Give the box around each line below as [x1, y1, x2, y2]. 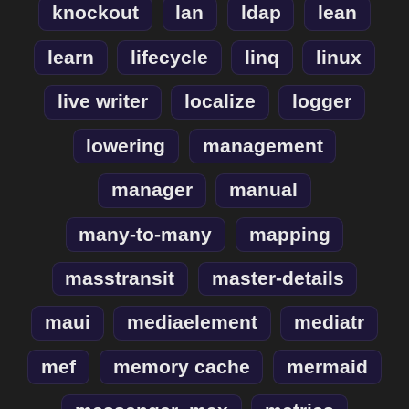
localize [184, 90, 256, 113]
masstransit [65, 267, 175, 289]
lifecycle [130, 46, 208, 68]
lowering [86, 134, 166, 157]
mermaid [286, 355, 368, 378]
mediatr [294, 311, 365, 334]
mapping [248, 223, 330, 246]
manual [229, 179, 299, 202]
